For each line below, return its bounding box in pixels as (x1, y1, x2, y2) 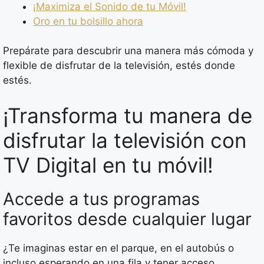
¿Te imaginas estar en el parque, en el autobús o (3, 242, 234, 254)
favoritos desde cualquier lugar (3, 208, 252, 229)
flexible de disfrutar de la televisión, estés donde (3, 60, 235, 72)
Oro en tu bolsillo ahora (33, 15, 143, 27)
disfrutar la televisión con (3, 127, 246, 153)
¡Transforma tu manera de (3, 103, 252, 128)
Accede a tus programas (3, 188, 200, 209)
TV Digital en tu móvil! (3, 152, 213, 177)
